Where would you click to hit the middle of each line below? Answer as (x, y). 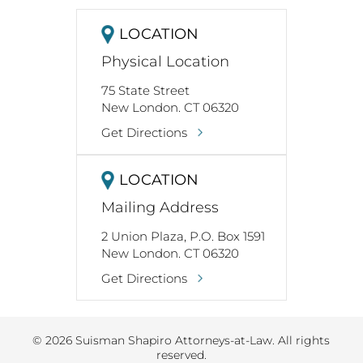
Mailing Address (160, 208)
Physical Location (165, 62)
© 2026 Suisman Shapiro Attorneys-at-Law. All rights (181, 341)
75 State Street (145, 91)
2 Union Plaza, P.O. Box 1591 (183, 237)
